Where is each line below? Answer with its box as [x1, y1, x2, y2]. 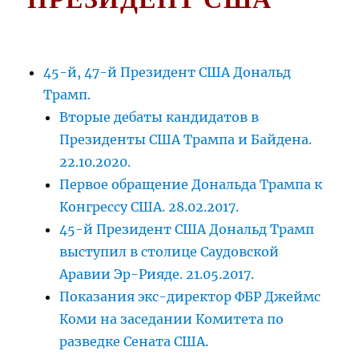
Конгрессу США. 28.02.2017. [59, 199, 240, 216]
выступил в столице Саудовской [59, 244, 280, 260]
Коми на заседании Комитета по [59, 311, 284, 328]
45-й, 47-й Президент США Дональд [43, 64, 292, 81]
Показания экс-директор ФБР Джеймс [59, 288, 321, 305]
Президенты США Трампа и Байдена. [59, 131, 313, 148]
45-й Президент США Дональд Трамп [59, 221, 315, 238]
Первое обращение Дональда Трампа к [59, 176, 323, 193]
